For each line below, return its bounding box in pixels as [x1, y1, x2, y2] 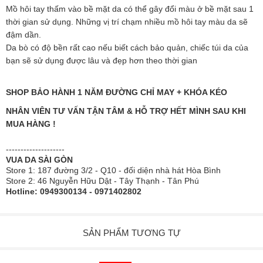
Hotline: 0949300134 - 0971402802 [6, 187, 141, 196]
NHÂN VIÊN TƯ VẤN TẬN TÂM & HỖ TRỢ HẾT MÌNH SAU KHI [6, 106, 246, 116]
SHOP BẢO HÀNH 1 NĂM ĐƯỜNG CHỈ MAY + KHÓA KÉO [6, 87, 227, 97]
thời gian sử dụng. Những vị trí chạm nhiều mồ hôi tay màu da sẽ [6, 17, 248, 26]
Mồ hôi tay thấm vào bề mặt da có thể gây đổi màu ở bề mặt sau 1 [6, 4, 254, 14]
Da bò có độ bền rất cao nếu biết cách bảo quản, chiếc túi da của [6, 43, 248, 52]
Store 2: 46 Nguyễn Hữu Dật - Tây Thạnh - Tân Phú [6, 176, 199, 186]
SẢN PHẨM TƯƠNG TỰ [82, 228, 181, 238]
